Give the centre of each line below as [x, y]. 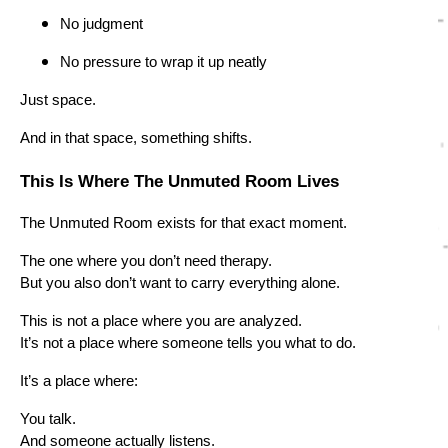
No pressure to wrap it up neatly [163, 61]
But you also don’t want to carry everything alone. [180, 283]
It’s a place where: [79, 381]
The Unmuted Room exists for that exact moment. [183, 223]
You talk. [48, 419]
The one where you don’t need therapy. [146, 261]
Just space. [58, 99]
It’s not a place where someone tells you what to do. [188, 343]
